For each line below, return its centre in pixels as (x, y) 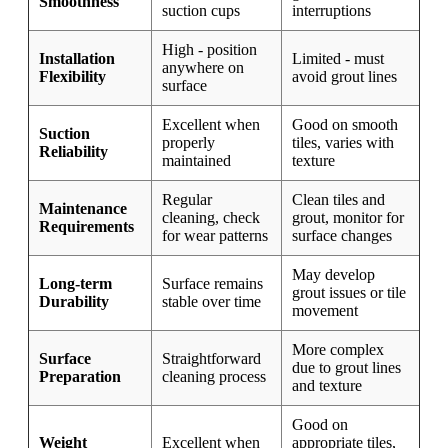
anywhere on (203, 68)
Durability (74, 302)
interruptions (331, 11)
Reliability (73, 152)
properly (188, 143)
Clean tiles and (338, 200)
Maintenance (83, 209)
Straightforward (211, 359)
